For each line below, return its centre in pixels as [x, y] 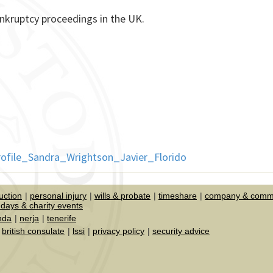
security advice [181, 231]
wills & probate [122, 196]
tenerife [62, 218]
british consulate [33, 231]
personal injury [58, 196]
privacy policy [119, 231]
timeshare [178, 196]
